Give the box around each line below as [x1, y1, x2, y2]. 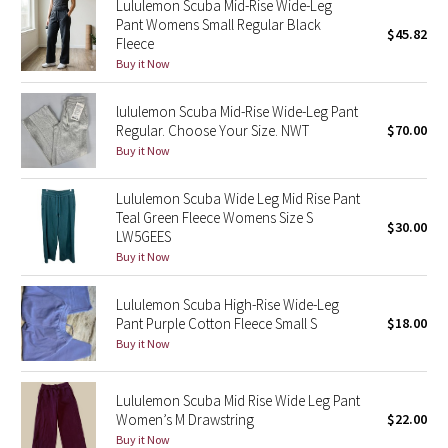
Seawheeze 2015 [44, 177, 158, 197]
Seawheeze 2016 [44, 130, 158, 150]
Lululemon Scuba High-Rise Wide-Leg [115, 295, 339, 314]
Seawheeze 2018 [44, 36, 158, 56]
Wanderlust [44, 365, 118, 385]
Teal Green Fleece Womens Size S [115, 208, 313, 227]
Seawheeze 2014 [44, 224, 158, 244]
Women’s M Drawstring [115, 410, 254, 429]
